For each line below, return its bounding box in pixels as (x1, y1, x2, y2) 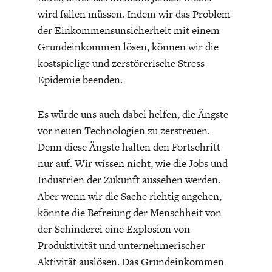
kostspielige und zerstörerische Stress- (37, 55, 208, 70)
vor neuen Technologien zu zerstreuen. (37, 123, 210, 138)
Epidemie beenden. (37, 72, 123, 87)
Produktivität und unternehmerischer (37, 237, 205, 253)
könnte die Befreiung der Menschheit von (37, 205, 222, 220)
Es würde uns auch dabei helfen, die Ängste (37, 106, 228, 121)
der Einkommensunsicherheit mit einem (37, 22, 220, 38)
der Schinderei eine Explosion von (37, 221, 190, 236)
